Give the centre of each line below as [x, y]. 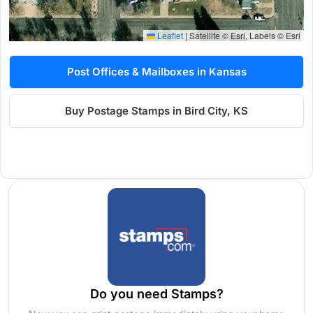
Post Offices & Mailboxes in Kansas [156, 72]
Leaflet [169, 36]
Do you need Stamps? [156, 294]
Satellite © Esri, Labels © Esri [244, 36]
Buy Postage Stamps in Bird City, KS [156, 111]
